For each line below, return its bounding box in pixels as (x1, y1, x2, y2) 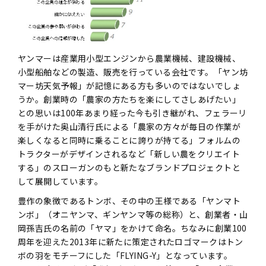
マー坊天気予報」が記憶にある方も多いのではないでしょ (18, 79, 240, 91)
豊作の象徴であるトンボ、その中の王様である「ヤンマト (18, 194, 240, 207)
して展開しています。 (18, 175, 103, 187)
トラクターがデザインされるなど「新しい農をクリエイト (18, 147, 240, 160)
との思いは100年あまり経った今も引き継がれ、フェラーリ (18, 106, 247, 119)
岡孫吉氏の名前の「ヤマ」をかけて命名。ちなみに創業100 (18, 221, 247, 234)
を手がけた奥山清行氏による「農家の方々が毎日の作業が (18, 120, 240, 132)
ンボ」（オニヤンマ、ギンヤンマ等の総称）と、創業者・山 (18, 208, 248, 220)
